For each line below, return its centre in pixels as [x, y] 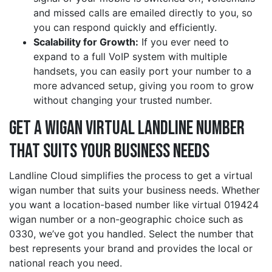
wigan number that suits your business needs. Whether [134, 190]
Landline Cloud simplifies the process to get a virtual [131, 176]
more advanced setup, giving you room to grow [144, 86]
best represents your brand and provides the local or [131, 249]
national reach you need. [66, 263]
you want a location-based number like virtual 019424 [134, 205]
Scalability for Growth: [86, 42]
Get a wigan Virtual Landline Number [127, 129]
